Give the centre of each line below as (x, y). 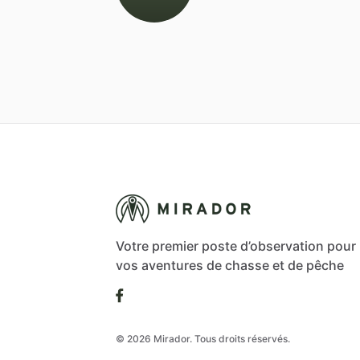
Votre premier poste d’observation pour (236, 246)
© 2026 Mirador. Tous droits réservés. (203, 339)
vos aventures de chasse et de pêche (230, 265)
